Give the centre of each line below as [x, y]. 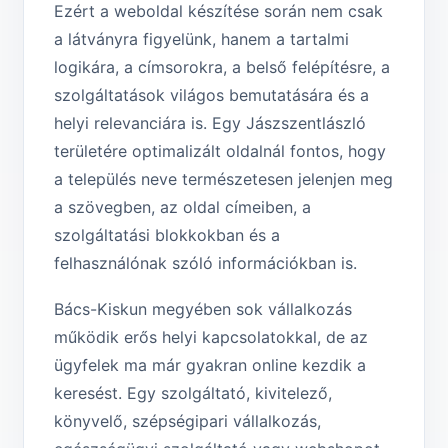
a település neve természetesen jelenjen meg [223, 179]
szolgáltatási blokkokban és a [167, 235]
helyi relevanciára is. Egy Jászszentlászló [210, 123]
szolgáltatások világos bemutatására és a [211, 95]
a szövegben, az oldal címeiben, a [182, 207]
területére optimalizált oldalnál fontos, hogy [220, 151]
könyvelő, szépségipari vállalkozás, [187, 421]
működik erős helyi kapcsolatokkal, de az [211, 337]
